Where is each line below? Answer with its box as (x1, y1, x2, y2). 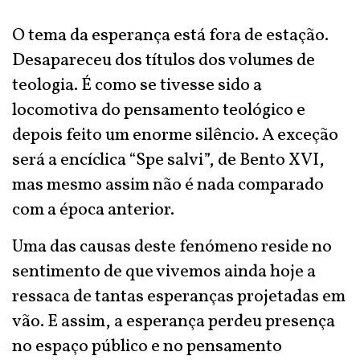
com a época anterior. (12, 198, 174, 223)
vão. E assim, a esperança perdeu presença (12, 309, 335, 334)
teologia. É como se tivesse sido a (12, 73, 262, 98)
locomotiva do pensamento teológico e (12, 98, 305, 123)
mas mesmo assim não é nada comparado (12, 173, 324, 198)
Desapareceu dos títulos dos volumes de (12, 48, 315, 73)
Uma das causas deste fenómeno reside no (12, 235, 332, 260)
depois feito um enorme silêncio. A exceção (12, 123, 338, 148)
